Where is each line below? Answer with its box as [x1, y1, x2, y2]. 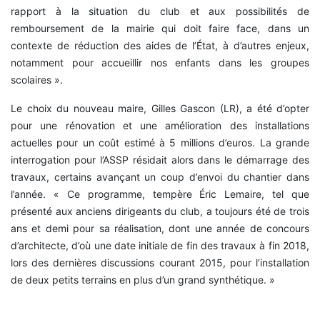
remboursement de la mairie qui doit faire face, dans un [11, 22, 309, 35]
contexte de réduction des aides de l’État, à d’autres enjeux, [11, 39, 309, 52]
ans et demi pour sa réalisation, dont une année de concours [11, 222, 309, 235]
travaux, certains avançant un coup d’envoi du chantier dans [11, 171, 309, 184]
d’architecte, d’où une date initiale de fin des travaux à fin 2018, [11, 239, 309, 252]
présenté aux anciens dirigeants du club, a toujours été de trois [11, 205, 309, 218]
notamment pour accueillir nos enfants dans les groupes [11, 56, 309, 69]
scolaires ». [11, 74, 69, 86]
